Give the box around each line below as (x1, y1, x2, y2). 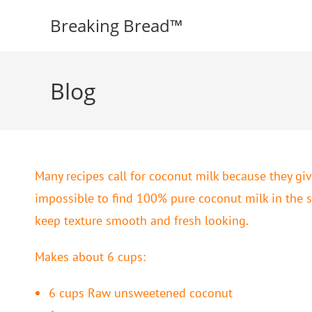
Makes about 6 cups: (35, 249, 146, 265)
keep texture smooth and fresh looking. (35, 212, 249, 228)
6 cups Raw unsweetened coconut (49, 285, 233, 301)
